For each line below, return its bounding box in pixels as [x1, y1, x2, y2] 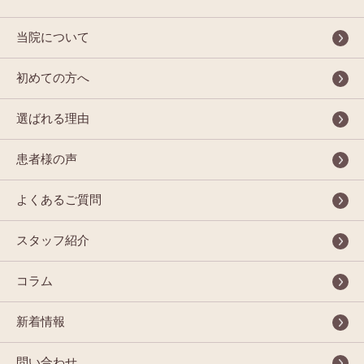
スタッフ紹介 [16, 234, 89, 248]
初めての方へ [16, 71, 89, 85]
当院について [16, 31, 89, 45]
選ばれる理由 [16, 112, 89, 126]
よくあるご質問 [16, 193, 102, 207]
